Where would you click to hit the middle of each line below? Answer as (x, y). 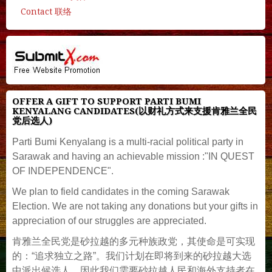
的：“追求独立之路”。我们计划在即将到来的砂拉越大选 (132, 256)
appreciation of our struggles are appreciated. (110, 220)
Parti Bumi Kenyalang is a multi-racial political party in (128, 141)
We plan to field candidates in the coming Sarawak (121, 191)
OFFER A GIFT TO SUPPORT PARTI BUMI (107, 101)
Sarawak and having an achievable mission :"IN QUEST (133, 156)
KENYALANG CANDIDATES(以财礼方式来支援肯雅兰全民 (134, 111)
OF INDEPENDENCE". (63, 171)
